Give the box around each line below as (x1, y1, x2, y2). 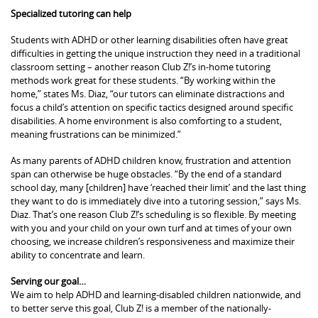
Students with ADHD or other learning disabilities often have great (11, 33, 288, 46)
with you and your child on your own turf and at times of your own (11, 221, 292, 234)
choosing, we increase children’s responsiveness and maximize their (11, 235, 295, 248)
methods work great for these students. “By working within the (11, 74, 275, 87)
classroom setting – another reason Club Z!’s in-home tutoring (11, 60, 270, 73)
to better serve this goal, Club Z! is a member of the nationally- (11, 302, 271, 314)
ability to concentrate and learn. (11, 248, 145, 261)
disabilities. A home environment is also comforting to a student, (11, 114, 282, 127)
